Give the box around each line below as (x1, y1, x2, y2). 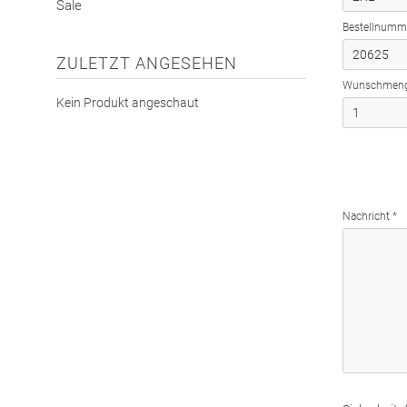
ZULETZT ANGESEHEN (56, 54, 237, 73)
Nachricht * (342, 210, 397, 223)
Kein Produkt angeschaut (56, 95, 199, 110)
